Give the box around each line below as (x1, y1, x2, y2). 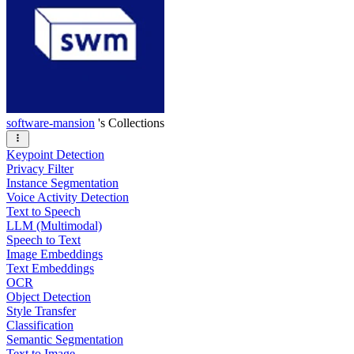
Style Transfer (6, 303, 76, 318)
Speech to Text (6, 232, 81, 247)
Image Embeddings (6, 247, 103, 261)
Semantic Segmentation (6, 332, 123, 346)
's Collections (98, 115, 164, 130)
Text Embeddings (6, 261, 94, 275)
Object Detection (6, 289, 91, 303)
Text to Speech (6, 204, 81, 218)
